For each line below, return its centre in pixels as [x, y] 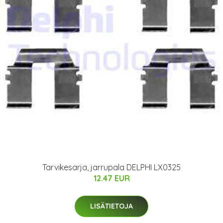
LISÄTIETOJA [111, 206]
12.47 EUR [111, 178]
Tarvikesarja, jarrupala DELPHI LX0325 [111, 167]
